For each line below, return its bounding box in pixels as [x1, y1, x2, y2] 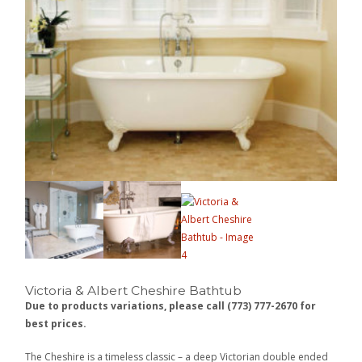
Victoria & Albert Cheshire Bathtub [25, 282, 242, 298]
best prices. [25, 316, 87, 330]
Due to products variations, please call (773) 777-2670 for [25, 298, 317, 313]
